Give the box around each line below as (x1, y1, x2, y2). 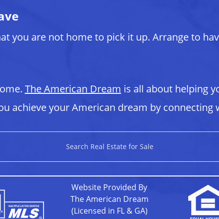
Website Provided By (71, 182, 148, 193)
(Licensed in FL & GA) (71, 205, 148, 216)
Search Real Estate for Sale (66, 142, 153, 151)
